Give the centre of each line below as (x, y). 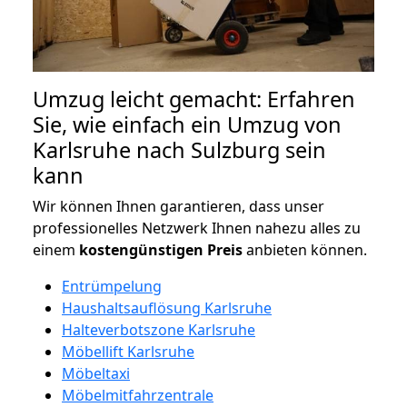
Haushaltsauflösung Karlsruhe (167, 308)
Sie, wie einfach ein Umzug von (187, 124)
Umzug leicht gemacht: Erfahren (194, 99)
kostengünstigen (141, 249)
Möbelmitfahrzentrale (138, 395)
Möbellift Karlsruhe (128, 351)
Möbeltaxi (96, 373)
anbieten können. (305, 249)
